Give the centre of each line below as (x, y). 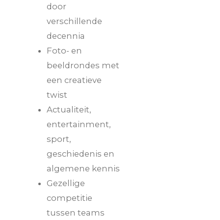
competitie (69, 198)
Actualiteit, (69, 109)
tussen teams (76, 212)
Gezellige (66, 183)
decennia (66, 36)
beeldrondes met (83, 65)
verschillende (74, 21)
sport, (59, 139)
